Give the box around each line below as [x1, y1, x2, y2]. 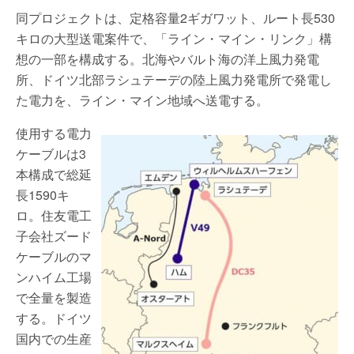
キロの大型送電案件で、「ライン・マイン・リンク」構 [16, 29, 332, 47]
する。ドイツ [16, 309, 92, 327]
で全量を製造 [16, 288, 92, 307]
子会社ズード [16, 227, 92, 245]
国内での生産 [16, 330, 92, 348]
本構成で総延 [16, 165, 92, 183]
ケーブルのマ [16, 247, 92, 265]
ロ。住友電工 [16, 206, 92, 224]
